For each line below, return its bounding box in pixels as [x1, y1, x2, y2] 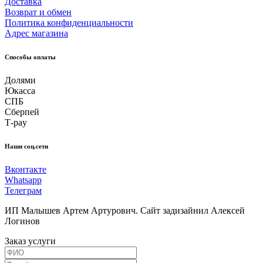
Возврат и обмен [5, 7, 72, 17]
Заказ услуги [5, 235, 56, 246]
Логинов [5, 215, 40, 226]
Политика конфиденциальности [5, 18, 133, 28]
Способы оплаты [5, 53, 56, 60]
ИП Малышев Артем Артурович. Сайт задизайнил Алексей [5, 205, 245, 215]
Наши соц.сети [5, 142, 48, 150]
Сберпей [5, 106, 39, 117]
